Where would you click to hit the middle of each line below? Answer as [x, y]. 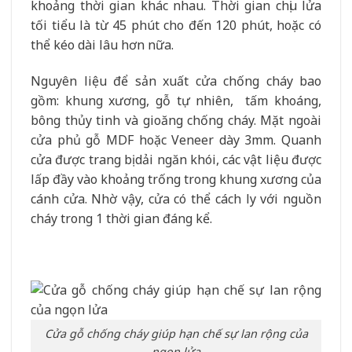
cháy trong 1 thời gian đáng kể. [121, 218]
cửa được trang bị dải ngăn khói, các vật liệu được [176, 159]
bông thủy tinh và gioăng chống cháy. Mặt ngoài [176, 120]
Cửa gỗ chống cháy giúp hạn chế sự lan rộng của [176, 333]
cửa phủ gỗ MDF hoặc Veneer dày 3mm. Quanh [176, 139]
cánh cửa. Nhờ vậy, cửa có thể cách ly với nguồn [176, 198]
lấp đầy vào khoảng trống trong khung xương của [176, 179]
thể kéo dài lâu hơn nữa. [102, 44]
